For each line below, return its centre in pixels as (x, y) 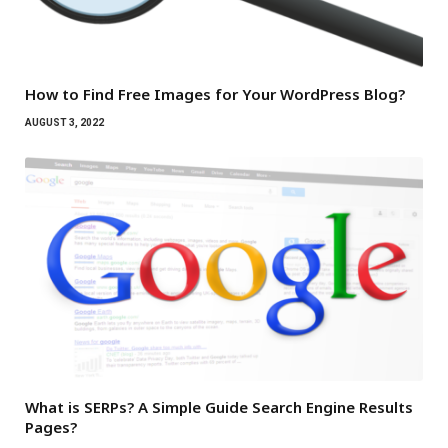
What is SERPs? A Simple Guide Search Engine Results (219, 406)
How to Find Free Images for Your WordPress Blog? (215, 93)
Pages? (51, 426)
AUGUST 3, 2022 (64, 122)
